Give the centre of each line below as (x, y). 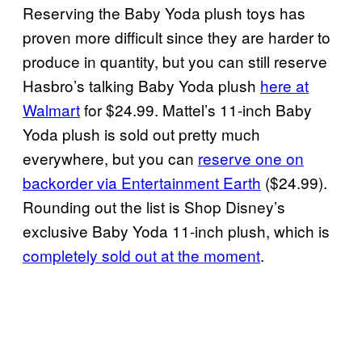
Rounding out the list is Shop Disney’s (154, 206)
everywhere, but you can (110, 158)
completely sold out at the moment (141, 255)
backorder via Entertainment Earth (142, 182)
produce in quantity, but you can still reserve (175, 61)
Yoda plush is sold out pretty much (141, 133)
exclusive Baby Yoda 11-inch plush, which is (176, 230)
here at (284, 85)
